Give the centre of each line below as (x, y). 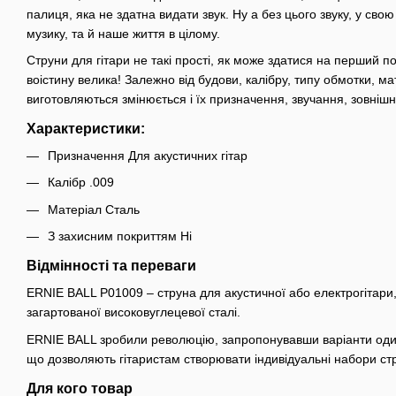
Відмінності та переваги (111, 266)
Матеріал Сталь (94, 209)
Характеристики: (86, 128)
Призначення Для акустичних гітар (148, 155)
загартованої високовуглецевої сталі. (133, 312)
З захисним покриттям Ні (120, 236)
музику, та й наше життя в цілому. (123, 33)
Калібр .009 (81, 183)
